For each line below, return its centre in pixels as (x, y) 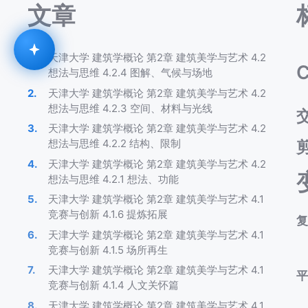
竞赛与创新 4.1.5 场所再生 (108, 250)
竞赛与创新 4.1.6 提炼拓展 (108, 214)
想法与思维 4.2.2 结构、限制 (114, 144)
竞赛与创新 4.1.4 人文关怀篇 (113, 285)
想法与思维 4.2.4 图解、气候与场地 (130, 73)
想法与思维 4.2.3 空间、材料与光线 (130, 108)
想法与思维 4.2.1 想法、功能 (113, 179)
